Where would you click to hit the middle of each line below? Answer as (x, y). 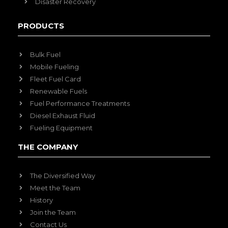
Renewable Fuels (59, 91)
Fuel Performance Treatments (80, 103)
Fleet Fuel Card (55, 79)
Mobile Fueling (54, 66)
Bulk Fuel (45, 54)
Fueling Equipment (61, 127)
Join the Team (53, 212)
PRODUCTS (41, 25)
